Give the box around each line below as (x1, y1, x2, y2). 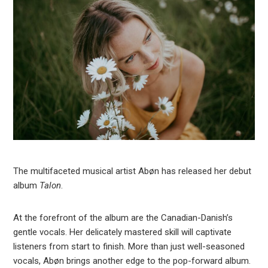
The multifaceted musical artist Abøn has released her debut (13, 166, 252, 177)
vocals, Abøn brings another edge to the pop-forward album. (13, 255, 251, 267)
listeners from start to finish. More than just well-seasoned (13, 241, 245, 252)
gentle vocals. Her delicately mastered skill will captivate (13, 227, 232, 238)
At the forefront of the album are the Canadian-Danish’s (13, 212, 233, 224)
